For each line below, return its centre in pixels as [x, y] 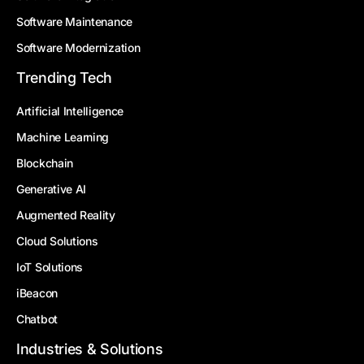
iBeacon [37, 293]
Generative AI [52, 189]
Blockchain [45, 163]
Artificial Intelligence [70, 111]
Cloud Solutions [57, 241]
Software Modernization [78, 48]
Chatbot [37, 319]
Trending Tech [65, 78]
